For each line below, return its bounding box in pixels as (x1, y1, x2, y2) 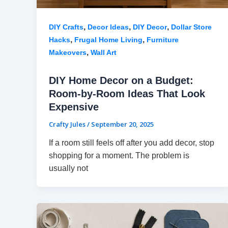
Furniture (147, 35, 179, 44)
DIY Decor (133, 22, 167, 31)
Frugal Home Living (74, 35, 142, 44)
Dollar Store (171, 22, 212, 31)
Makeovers (49, 48, 87, 56)
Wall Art (91, 48, 117, 56)
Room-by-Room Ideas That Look (49, 88, 205, 99)
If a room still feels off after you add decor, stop (49, 138, 214, 148)
